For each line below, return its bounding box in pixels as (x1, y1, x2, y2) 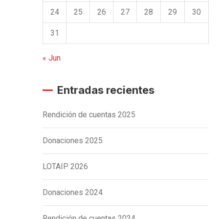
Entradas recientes (57, 83, 154, 96)
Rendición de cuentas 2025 (43, 109, 135, 119)
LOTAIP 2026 (43, 161, 88, 171)
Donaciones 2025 (43, 135, 103, 145)
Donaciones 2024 (43, 187, 103, 197)
